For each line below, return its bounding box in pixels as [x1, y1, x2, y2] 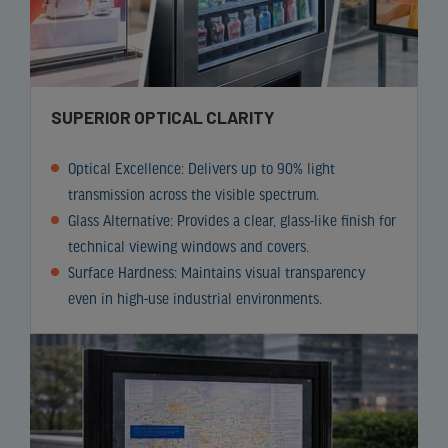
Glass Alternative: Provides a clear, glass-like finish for [67, 213, 396, 230]
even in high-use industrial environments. [67, 291, 322, 308]
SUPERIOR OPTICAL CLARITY [51, 106, 275, 127]
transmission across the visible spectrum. [67, 187, 319, 204]
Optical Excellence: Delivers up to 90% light [67, 161, 335, 178]
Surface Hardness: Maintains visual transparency [67, 265, 366, 282]
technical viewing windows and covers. [67, 239, 309, 256]
